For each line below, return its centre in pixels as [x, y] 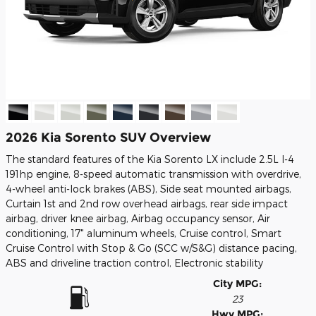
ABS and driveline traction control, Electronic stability [134, 263]
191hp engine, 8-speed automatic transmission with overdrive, [153, 174]
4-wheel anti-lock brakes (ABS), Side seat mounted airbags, [148, 189]
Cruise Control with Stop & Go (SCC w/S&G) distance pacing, [151, 248]
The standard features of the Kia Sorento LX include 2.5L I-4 [150, 159]
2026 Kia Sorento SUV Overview [108, 137]
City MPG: [237, 284]
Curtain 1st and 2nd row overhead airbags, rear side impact [147, 203]
